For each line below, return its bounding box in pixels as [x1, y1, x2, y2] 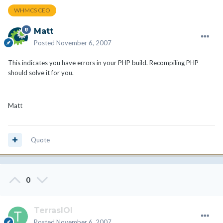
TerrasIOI [34, 205, 73, 215]
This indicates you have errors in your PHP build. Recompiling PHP [8, 58, 199, 67]
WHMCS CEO [14, 6, 50, 14]
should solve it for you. [8, 68, 74, 77]
